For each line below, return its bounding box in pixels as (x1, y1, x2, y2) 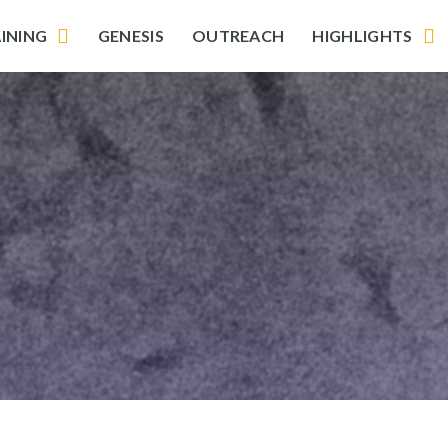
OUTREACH (191, 26, 285, 45)
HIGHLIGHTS (312, 26, 413, 45)
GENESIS (97, 26, 164, 45)
